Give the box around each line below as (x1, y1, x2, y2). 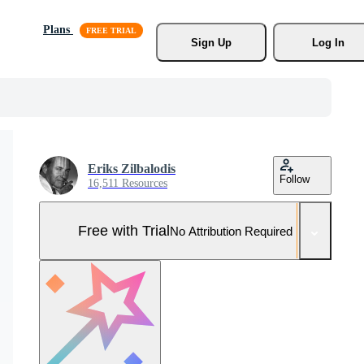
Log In (311, 36, 344, 49)
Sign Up (190, 36, 232, 49)
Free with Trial (78, 222, 170, 239)
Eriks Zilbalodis (88, 162, 175, 175)
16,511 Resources (88, 177, 167, 189)
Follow (279, 173, 310, 185)
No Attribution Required (170, 223, 292, 238)
